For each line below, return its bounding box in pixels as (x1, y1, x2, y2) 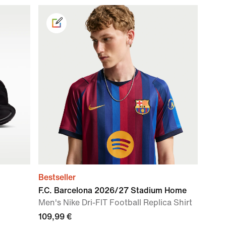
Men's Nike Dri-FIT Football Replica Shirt (38, 198, 192, 207)
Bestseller (38, 173, 76, 182)
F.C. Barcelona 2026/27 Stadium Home (38, 186, 187, 195)
